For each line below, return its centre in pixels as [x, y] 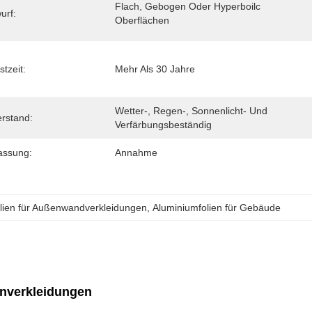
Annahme [136, 153]
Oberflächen [142, 20]
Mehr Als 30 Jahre [155, 69]
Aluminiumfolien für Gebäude [217, 208]
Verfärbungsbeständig [163, 125]
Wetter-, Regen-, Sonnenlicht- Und [191, 111]
